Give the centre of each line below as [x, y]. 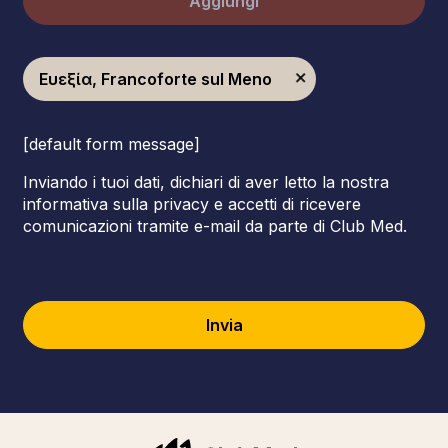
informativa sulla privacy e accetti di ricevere [192, 204]
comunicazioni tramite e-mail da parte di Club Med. [215, 226]
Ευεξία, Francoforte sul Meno [155, 79]
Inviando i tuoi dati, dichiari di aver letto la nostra [206, 182]
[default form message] [111, 144]
